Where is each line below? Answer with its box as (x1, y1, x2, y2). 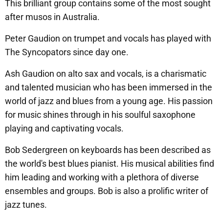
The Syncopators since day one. (5, 47, 129, 58)
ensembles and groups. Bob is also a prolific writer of (5, 186, 208, 197)
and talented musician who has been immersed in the (5, 82, 212, 93)
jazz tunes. (5, 199, 47, 210)
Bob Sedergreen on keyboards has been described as (5, 145, 211, 155)
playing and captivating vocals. (5, 123, 124, 134)
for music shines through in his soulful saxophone (5, 109, 196, 120)
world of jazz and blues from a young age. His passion (5, 96, 213, 107)
